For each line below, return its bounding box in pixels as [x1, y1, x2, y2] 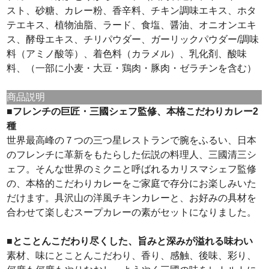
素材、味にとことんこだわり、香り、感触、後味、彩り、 [7, 250, 257, 261]
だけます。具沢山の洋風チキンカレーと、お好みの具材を [7, 192, 257, 203]
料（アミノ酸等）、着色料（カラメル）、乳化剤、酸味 [7, 48, 247, 59]
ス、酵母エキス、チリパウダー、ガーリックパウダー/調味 [7, 34, 259, 44]
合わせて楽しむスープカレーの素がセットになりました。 [7, 207, 257, 217]
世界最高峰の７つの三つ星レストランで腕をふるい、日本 [7, 134, 257, 145]
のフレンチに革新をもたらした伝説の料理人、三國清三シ [7, 149, 257, 160]
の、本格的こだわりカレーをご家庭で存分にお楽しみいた [7, 178, 257, 189]
